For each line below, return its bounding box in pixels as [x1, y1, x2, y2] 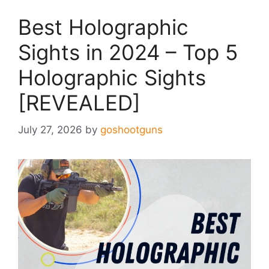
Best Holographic [18, 14, 189, 40]
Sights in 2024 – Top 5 [18, 40, 238, 65]
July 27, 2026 [18, 123, 82, 136]
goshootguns [100, 123, 163, 136]
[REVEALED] [18, 90, 141, 115]
